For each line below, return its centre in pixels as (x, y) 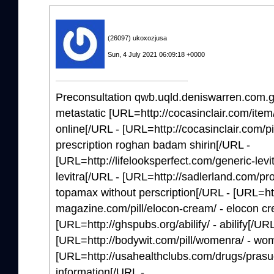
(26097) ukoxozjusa (137, 38)
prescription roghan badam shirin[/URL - (153, 145)
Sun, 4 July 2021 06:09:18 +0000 (156, 55)
